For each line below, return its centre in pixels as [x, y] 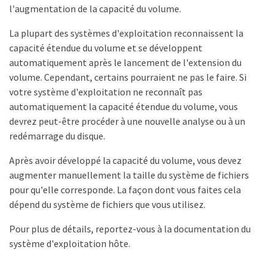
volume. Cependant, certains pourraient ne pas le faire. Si [128, 77]
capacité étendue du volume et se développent [106, 47]
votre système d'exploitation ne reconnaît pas [106, 91]
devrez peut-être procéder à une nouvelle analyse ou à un [127, 121]
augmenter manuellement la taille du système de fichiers [129, 175]
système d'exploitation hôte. [70, 243]
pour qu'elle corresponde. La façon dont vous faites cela [125, 189]
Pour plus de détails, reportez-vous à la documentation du [130, 228]
